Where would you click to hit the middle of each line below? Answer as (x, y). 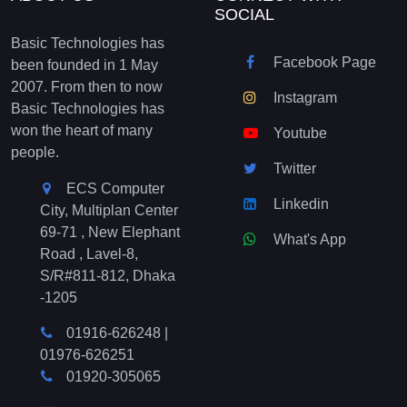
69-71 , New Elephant (110, 232)
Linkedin (299, 204)
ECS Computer (115, 189)
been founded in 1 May (84, 65)
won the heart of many (82, 130)
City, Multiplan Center (109, 210)
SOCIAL (244, 15)
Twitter (293, 169)
